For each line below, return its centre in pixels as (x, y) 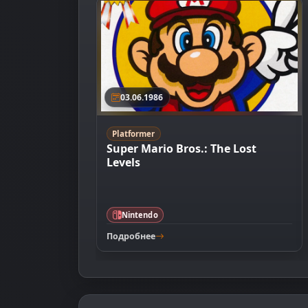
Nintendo (140, 214)
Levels (123, 163)
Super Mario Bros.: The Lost (181, 149)
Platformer (134, 134)
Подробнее (131, 236)
